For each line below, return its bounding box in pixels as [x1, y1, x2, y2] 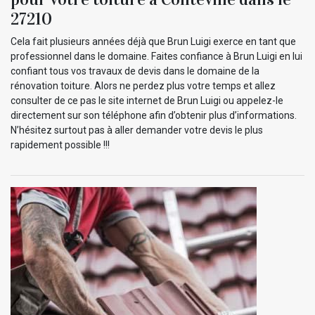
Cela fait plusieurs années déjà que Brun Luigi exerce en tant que [11, 35, 296, 47]
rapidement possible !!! [11, 139, 110, 150]
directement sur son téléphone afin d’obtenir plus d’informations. [11, 109, 297, 121]
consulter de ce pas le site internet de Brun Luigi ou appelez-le [11, 94, 283, 106]
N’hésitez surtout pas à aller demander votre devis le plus [11, 124, 263, 136]
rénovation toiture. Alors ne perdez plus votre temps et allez [11, 79, 276, 91]
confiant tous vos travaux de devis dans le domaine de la [11, 65, 259, 77]
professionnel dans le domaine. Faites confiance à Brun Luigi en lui [11, 50, 302, 62]
